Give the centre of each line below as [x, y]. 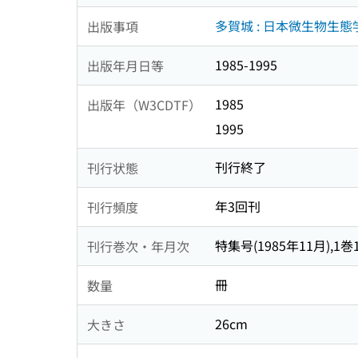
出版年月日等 [125, 65]
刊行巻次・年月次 [138, 246]
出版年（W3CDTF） [144, 104]
